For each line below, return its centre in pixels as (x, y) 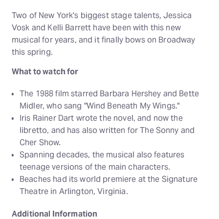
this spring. (32, 52)
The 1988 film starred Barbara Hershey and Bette (109, 94)
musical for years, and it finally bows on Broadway (104, 40)
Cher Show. (40, 143)
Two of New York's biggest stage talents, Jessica (102, 15)
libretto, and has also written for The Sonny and (107, 131)
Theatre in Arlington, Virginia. (74, 192)
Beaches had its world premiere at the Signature (109, 179)
